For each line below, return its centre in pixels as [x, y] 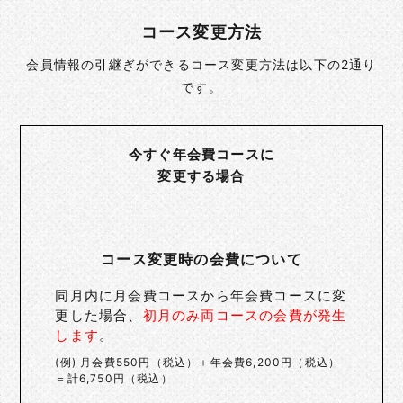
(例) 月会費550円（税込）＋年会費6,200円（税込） [198, 362]
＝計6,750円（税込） [114, 378]
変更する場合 [201, 175]
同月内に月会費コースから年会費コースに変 [201, 295]
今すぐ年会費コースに [201, 154]
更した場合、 [99, 315]
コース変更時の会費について [201, 259]
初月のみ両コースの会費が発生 [245, 315]
